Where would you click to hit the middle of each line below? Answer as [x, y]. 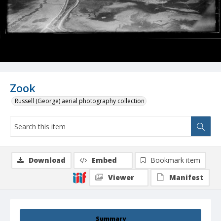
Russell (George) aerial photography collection [80, 101]
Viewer [121, 178]
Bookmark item [175, 160]
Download [47, 160]
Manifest [186, 178]
